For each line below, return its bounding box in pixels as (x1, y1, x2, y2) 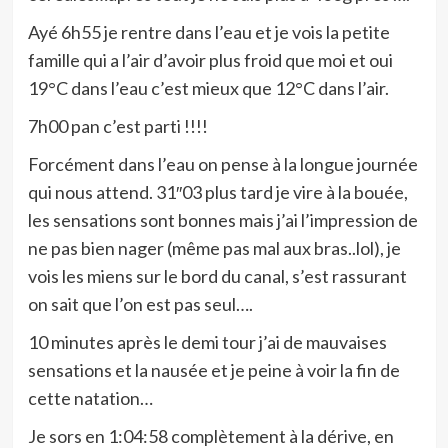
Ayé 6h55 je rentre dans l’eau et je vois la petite (27, 21, 390, 43)
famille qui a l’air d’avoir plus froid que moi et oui (27, 49, 393, 71)
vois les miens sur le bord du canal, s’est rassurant (27, 265, 407, 287)
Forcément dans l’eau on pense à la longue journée (27, 153, 418, 175)
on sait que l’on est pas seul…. (27, 293, 253, 315)
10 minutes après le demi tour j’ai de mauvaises (27, 331, 387, 353)
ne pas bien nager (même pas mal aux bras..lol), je (27, 237, 401, 259)
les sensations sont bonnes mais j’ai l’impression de (27, 209, 418, 231)
